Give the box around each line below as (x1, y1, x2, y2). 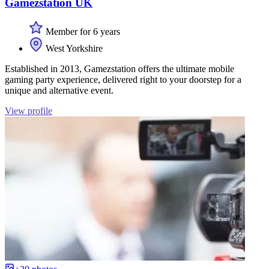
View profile (5, 106, 52, 116)
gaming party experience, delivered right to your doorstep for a (5, 74, 241, 85)
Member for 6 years (43, 26, 120, 37)
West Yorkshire (43, 43, 103, 54)
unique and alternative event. (5, 85, 113, 96)
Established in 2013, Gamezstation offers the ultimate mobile (5, 64, 234, 74)
